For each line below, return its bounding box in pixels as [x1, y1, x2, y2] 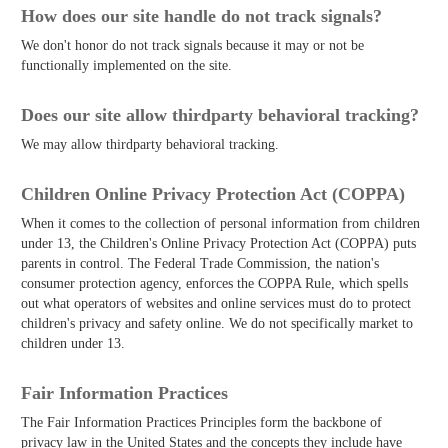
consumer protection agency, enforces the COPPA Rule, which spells [21, 275, 408, 291]
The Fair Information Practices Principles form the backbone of [21, 414, 382, 430]
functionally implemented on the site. [21, 57, 232, 73]
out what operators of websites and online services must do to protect [21, 295, 411, 311]
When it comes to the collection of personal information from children [21, 215, 420, 231]
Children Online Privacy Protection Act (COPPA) [21, 183, 405, 204]
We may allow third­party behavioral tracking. [21, 136, 279, 152]
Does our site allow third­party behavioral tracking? [21, 104, 419, 125]
